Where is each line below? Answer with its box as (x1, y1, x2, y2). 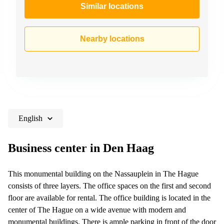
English (18, 113, 42, 122)
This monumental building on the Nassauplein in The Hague (8, 169, 198, 178)
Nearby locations (79, 34, 144, 43)
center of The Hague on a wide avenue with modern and (8, 205, 186, 214)
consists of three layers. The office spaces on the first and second (8, 181, 211, 190)
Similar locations (80, 1, 143, 10)
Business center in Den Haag (8, 141, 154, 154)
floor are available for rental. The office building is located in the (8, 193, 210, 202)
